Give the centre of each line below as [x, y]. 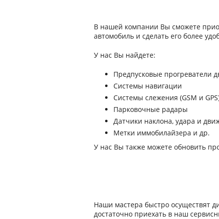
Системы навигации [148, 86]
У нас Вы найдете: [125, 55]
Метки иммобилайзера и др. [162, 132]
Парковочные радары [151, 109]
